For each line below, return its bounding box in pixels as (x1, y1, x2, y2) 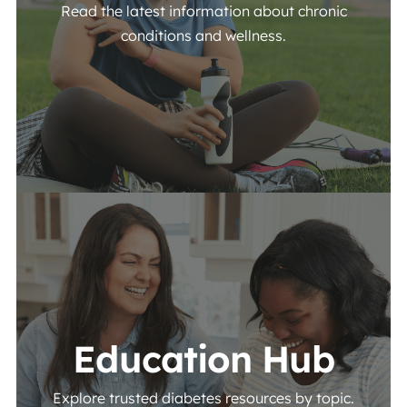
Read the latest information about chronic (60, 2, 347, 20)
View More (203, 193, 287, 214)
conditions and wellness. (121, 26, 286, 45)
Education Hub (73, 335, 334, 382)
